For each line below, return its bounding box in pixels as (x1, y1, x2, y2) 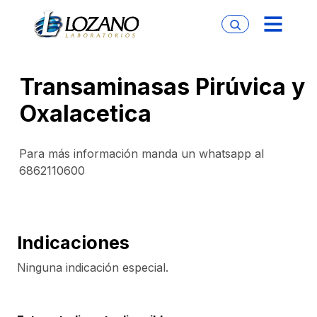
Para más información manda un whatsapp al (19, 146, 264, 161)
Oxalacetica (20, 100, 151, 128)
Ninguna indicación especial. (17, 260, 168, 275)
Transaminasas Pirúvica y (20, 73, 305, 101)
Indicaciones (17, 232, 129, 254)
